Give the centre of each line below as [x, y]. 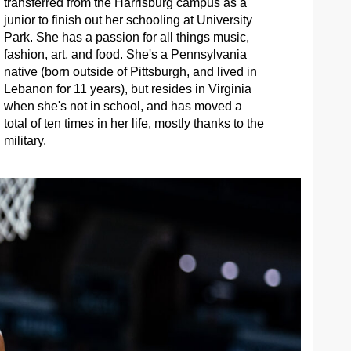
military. [25, 141]
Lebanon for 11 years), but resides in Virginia [127, 89]
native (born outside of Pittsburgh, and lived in [130, 72]
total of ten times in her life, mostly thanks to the [134, 124]
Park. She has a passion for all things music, [126, 38]
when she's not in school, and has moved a [123, 107]
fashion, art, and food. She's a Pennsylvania [125, 55]
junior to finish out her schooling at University [128, 20]
